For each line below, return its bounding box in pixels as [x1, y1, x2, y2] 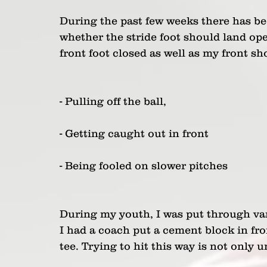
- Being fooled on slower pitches [60, 160, 228, 172]
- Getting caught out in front [60, 128, 209, 139]
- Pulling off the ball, [60, 95, 166, 107]
